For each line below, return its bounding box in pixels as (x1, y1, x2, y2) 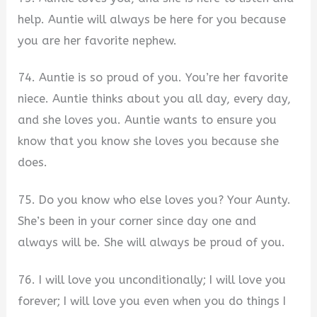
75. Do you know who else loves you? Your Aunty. (18, 193, 292, 207)
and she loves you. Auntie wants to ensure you (18, 113, 277, 127)
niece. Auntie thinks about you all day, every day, (18, 92, 292, 106)
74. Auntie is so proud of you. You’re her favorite (18, 71, 289, 85)
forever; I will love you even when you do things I (18, 294, 287, 308)
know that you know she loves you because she (18, 134, 279, 149)
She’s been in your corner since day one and (18, 214, 257, 229)
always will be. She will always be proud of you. (18, 236, 286, 250)
